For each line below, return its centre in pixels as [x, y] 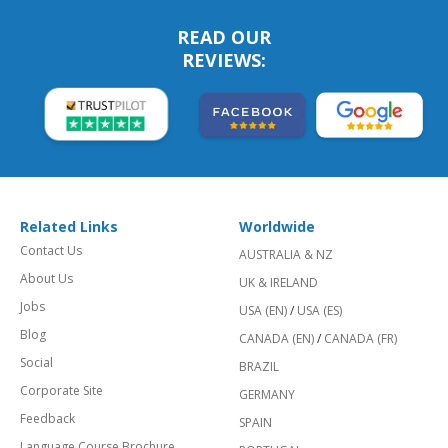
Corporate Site [61, 391]
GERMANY [267, 395]
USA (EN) [263, 311]
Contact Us [51, 251]
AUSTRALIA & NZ [286, 255]
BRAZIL [259, 367]
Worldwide [277, 227]
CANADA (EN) [276, 339]
